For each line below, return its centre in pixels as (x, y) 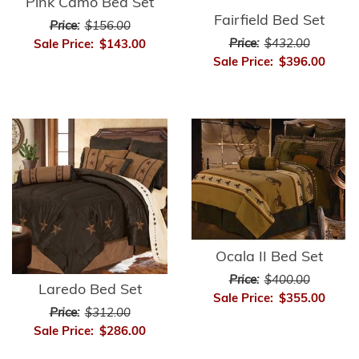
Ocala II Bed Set (269, 258)
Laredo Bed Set (90, 291)
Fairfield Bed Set (269, 22)
